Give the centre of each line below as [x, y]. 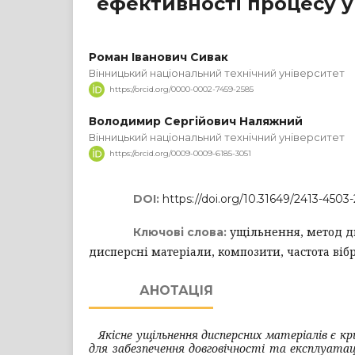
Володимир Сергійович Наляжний [196, 121]
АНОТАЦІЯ [176, 290]
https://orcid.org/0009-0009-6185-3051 [180, 153]
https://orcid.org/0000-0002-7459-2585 [181, 89]
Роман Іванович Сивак [158, 57]
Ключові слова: [181, 232]
